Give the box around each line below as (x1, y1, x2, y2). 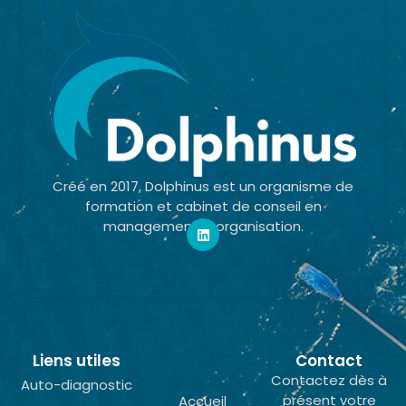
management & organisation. (102, 217, 304, 237)
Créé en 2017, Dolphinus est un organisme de (53, 177, 353, 197)
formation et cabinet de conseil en (84, 197, 322, 217)
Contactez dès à (271, 371, 388, 391)
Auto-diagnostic (21, 375, 133, 395)
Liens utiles (33, 350, 121, 372)
